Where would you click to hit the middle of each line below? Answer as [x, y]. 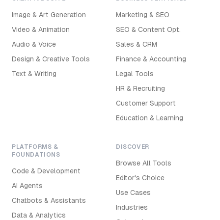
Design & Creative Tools [51, 59]
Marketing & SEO [143, 15]
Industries [132, 207]
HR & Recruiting [140, 88]
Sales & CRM [137, 44]
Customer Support [146, 103]
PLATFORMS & [35, 147]
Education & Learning [150, 118]
